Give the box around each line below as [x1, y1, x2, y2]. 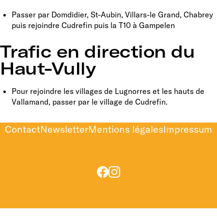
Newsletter [40, 123, 88, 135]
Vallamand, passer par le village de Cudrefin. [12, 96, 168, 107]
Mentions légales [88, 123, 163, 135]
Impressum [163, 123, 212, 135]
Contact [5, 123, 40, 135]
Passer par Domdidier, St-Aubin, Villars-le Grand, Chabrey [12, 9, 213, 19]
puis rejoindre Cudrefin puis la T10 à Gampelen [12, 20, 175, 30]
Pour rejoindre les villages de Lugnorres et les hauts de [12, 86, 204, 96]
